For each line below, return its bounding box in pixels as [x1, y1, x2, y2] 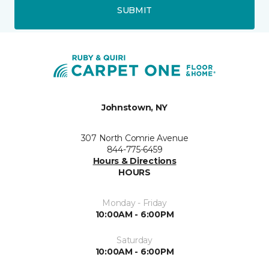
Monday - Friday [102, 198, 167, 208]
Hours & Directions [92, 156, 177, 166]
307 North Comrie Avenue [80, 133, 189, 144]
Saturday [116, 235, 153, 246]
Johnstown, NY [101, 102, 168, 113]
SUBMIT [116, 4, 153, 16]
